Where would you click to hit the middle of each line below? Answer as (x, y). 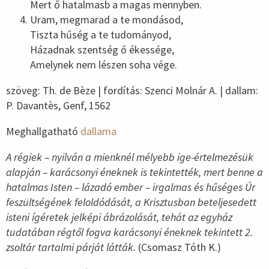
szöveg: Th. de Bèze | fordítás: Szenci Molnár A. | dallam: (132, 91)
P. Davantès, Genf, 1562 (58, 106)
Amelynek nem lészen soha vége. (104, 65)
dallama (98, 131)
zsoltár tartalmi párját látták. (72, 247)
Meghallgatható (43, 131)
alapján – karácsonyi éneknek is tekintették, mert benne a (134, 172)
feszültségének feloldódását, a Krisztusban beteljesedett (131, 202)
